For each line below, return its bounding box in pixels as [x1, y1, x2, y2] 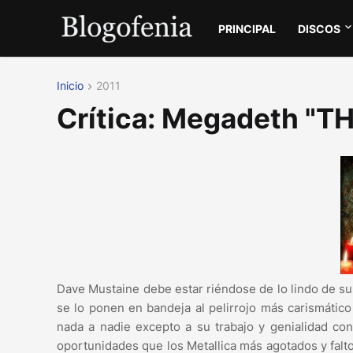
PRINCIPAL [218, 21, 277, 35]
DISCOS [298, 21, 341, 35]
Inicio [57, 79, 84, 92]
